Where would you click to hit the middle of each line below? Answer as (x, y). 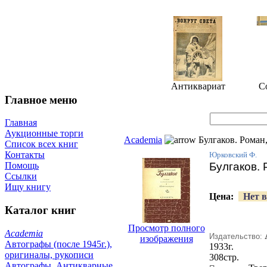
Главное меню (41, 100)
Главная (21, 123)
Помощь (22, 166)
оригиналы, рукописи (49, 254)
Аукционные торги (44, 133)
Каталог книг (41, 210)
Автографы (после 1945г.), (58, 244)
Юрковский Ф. (233, 155)
